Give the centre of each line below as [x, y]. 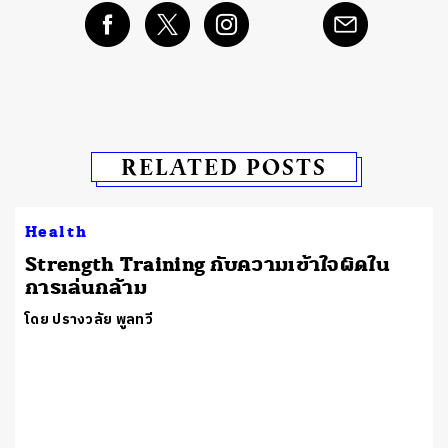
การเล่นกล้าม [86, 287]
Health [56, 231]
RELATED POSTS [224, 166]
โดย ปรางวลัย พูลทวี [89, 319]
